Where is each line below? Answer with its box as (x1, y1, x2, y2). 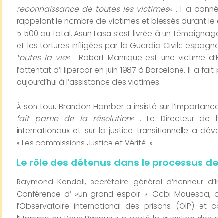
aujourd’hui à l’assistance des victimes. (17, 76, 161, 88)
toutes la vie (17, 52, 67, 64)
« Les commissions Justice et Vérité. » (17, 137, 153, 149)
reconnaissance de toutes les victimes (17, 3, 169, 15)
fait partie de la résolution (17, 113, 131, 125)
